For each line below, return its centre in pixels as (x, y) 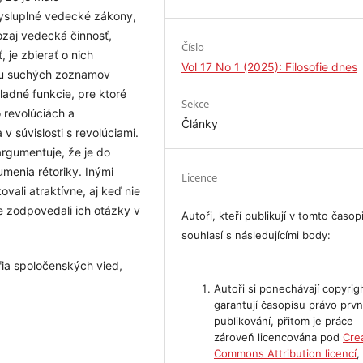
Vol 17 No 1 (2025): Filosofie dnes (270, 66)
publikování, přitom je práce (284, 320)
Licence (200, 177)
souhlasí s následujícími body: (256, 235)
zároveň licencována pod (279, 337)
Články (200, 123)
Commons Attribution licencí (286, 353)
